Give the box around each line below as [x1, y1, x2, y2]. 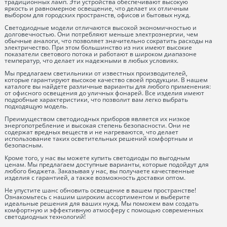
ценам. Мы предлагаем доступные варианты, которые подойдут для [5, 160, 209, 169]
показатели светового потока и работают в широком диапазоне [5, 50, 197, 58]
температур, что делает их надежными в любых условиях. [5, 56, 179, 65]
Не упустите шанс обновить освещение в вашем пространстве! [5, 186, 197, 195]
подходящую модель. [5, 102, 68, 110]
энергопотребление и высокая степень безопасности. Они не [5, 121, 191, 130]
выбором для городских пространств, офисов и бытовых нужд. [5, 11, 191, 19]
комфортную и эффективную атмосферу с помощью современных [5, 206, 204, 214]
